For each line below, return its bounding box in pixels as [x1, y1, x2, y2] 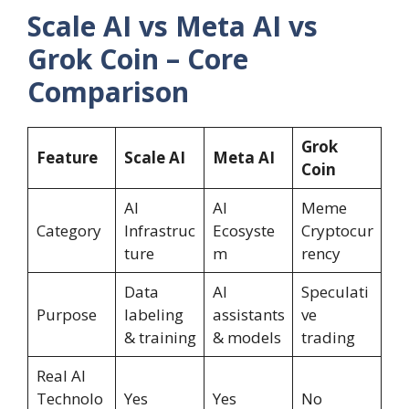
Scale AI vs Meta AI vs [27, 7, 318, 46]
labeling [123, 304, 184, 326]
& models [212, 327, 281, 349]
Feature [36, 147, 98, 169]
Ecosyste [212, 220, 275, 242]
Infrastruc [123, 220, 195, 242]
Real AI [36, 365, 86, 387]
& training [123, 327, 196, 349]
